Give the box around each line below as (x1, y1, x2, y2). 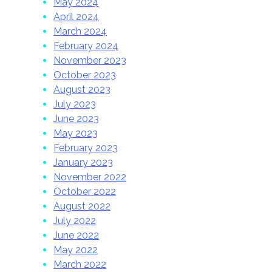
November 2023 (53, 54, 126, 66)
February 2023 (53, 141, 118, 154)
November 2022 (53, 171, 126, 183)
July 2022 (53, 214, 96, 226)
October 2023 (53, 69, 116, 81)
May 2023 (53, 127, 98, 139)
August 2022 (53, 200, 110, 212)
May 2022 (53, 243, 98, 256)
